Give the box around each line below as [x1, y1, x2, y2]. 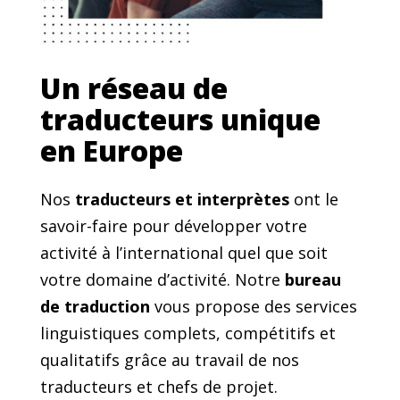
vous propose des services [149, 296, 357, 318]
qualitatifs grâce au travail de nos [39, 349, 299, 371]
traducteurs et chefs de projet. [39, 376, 278, 398]
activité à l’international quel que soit [39, 242, 328, 264]
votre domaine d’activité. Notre [39, 269, 285, 291]
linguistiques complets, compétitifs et [39, 322, 336, 345]
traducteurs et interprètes [74, 188, 289, 211]
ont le [288, 188, 338, 211]
